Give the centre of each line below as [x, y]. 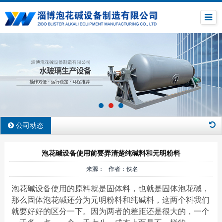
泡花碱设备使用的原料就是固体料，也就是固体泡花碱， [110, 188]
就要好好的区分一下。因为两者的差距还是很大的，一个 [110, 211]
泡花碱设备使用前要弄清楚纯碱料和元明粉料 [111, 153]
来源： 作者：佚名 [111, 169]
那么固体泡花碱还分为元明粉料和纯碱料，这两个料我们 [110, 200]
